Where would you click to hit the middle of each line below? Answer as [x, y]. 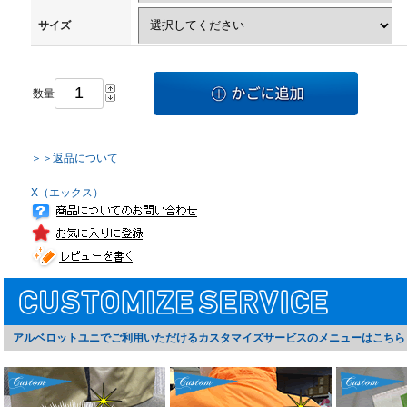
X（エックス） [67, 192]
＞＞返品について [74, 158]
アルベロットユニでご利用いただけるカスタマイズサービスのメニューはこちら [209, 338]
